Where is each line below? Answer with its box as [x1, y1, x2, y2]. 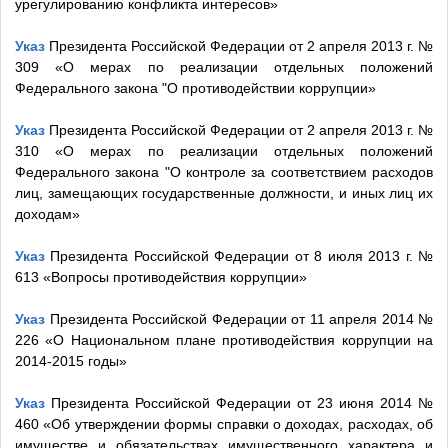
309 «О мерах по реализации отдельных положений [15, 59, 433, 76]
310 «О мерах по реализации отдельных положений [15, 143, 433, 160]
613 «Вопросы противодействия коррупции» [15, 269, 307, 286]
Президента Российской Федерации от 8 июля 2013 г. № [45, 248, 433, 265]
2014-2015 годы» [15, 353, 127, 370]
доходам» [15, 206, 80, 223]
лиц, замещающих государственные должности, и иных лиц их [15, 185, 433, 202]
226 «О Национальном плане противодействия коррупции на [15, 332, 433, 349]
